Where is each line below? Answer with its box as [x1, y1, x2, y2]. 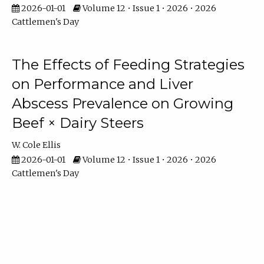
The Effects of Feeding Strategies [11, 56, 245, 74]
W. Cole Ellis [11, 140, 61, 151]
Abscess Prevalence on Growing [11, 95, 233, 113]
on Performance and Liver [11, 75, 193, 93]
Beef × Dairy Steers [11, 114, 144, 132]
